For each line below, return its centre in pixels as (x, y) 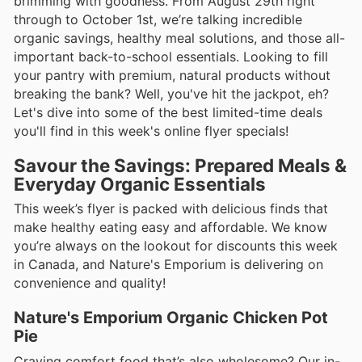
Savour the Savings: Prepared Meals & (180, 166)
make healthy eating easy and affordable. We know (170, 227)
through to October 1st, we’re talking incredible (158, 20)
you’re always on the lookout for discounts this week (176, 246)
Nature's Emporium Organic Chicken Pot (171, 317)
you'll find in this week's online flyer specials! (151, 131)
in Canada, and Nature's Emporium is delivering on (168, 265)
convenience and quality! (90, 283)
